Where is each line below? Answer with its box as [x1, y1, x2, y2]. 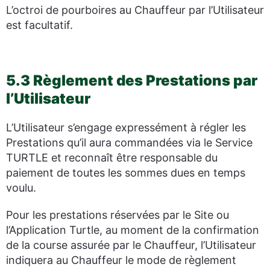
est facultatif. [6, 19, 73, 31]
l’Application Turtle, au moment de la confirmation [6, 224, 259, 236]
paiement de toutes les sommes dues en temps [6, 166, 245, 179]
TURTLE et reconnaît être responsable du [6, 151, 218, 164]
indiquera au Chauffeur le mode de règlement [6, 254, 236, 266]
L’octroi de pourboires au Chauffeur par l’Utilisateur [6, 4, 264, 16]
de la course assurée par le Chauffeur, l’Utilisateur [6, 239, 256, 251]
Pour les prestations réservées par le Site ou [6, 209, 229, 221]
